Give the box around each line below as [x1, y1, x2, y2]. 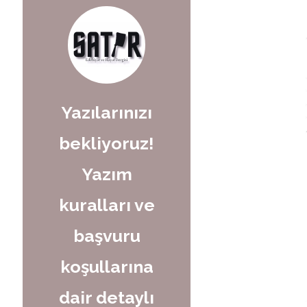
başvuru [73, 225, 140, 246]
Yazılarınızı [61, 101, 152, 123]
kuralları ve [58, 194, 155, 215]
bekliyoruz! [59, 132, 154, 153]
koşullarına [60, 256, 153, 277]
